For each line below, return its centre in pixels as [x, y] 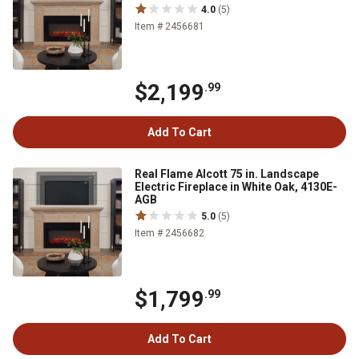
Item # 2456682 [169, 233]
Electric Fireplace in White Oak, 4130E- [236, 187]
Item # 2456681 [169, 26]
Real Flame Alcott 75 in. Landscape [227, 174]
